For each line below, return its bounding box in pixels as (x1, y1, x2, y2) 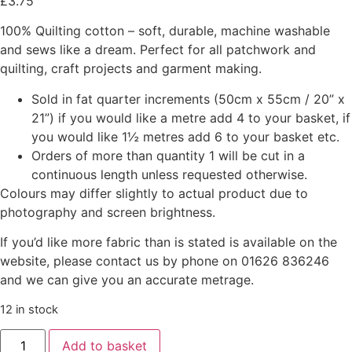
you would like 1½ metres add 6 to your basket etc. (31, 128, 339, 145)
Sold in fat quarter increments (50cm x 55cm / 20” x (31, 90, 345, 107)
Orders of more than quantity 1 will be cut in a (31, 147, 305, 163)
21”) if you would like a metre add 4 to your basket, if (31, 109, 350, 126)
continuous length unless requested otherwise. (31, 166, 307, 182)
